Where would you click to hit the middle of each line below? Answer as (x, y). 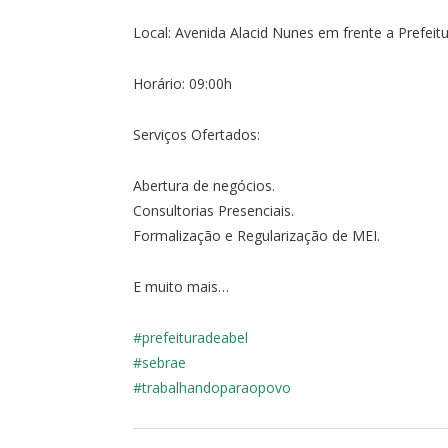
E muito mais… (181, 286)
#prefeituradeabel (190, 337)
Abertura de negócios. (204, 185)
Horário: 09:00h (182, 83)
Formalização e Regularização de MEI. (256, 235)
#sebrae (159, 362)
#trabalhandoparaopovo (212, 387)
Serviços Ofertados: (196, 134)
